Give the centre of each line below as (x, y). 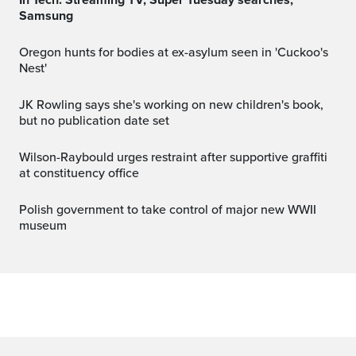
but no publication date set (94, 120)
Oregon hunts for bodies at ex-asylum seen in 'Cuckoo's (24, 52)
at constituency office (79, 173)
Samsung (46, 15)
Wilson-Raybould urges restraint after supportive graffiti (25, 157)
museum (43, 225)
